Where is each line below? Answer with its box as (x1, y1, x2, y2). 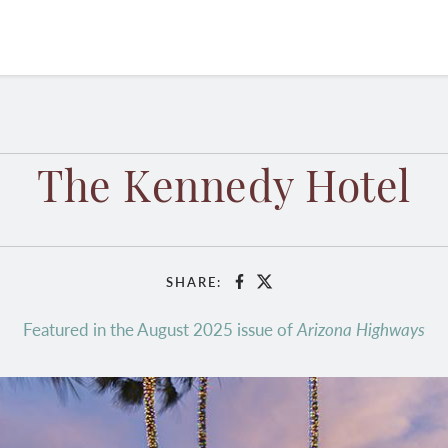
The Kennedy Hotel (37, 169, 411, 213)
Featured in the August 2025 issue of (23, 317, 297, 341)
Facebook (237, 277, 305, 300)
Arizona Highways (297, 317, 425, 341)
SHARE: (166, 272, 223, 291)
